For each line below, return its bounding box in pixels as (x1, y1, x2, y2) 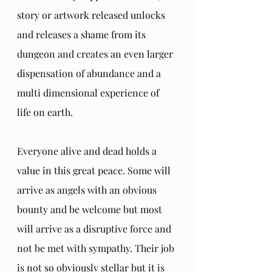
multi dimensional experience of (17, 86, 161, 99)
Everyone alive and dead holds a (17, 144, 159, 157)
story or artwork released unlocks (17, 8, 168, 21)
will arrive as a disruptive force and (17, 222, 174, 235)
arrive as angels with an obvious (17, 183, 159, 196)
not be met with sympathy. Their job (17, 241, 177, 254)
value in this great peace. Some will (17, 163, 173, 177)
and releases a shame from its (17, 27, 148, 41)
